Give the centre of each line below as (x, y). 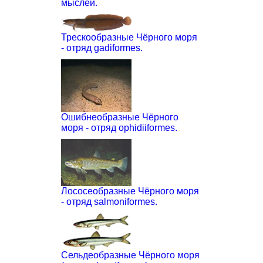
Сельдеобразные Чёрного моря (130, 255)
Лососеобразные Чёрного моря (130, 191)
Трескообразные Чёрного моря (129, 38)
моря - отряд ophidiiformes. (119, 128)
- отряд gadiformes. (102, 48)
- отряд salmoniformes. (109, 201)
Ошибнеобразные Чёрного (120, 117)
